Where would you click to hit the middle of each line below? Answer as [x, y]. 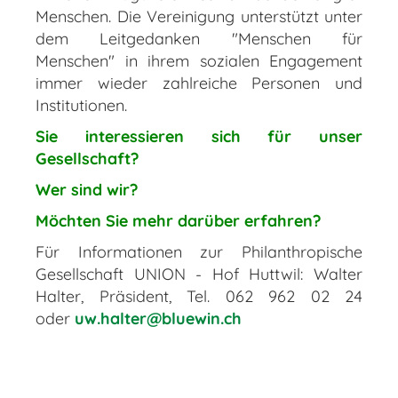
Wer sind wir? [87, 189]
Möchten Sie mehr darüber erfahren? [178, 220]
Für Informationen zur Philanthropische [199, 251]
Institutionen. [81, 105]
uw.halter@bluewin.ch [158, 318]
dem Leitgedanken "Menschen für [199, 38]
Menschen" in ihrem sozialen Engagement [199, 60]
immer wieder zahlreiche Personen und [199, 83]
